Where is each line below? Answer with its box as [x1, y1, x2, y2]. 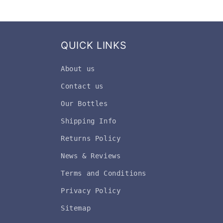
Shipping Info [61, 117, 116, 125]
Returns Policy [61, 134, 121, 142]
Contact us [61, 82, 104, 90]
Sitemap [61, 204, 91, 212]
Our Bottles [61, 100, 108, 108]
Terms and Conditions [61, 169, 146, 177]
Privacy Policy [61, 187, 121, 195]
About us [61, 65, 95, 73]
